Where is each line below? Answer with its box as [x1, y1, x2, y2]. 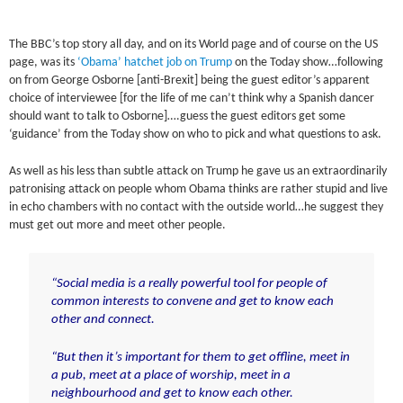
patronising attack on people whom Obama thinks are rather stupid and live [9, 183, 389, 195]
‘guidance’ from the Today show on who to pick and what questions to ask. [9, 129, 382, 141]
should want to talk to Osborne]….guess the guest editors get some [9, 111, 346, 123]
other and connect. [50, 312, 155, 327]
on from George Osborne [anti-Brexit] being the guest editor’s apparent [9, 75, 371, 87]
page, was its [9, 57, 78, 69]
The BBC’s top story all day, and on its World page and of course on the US [9, 39, 379, 51]
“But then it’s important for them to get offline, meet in [50, 351, 350, 365]
